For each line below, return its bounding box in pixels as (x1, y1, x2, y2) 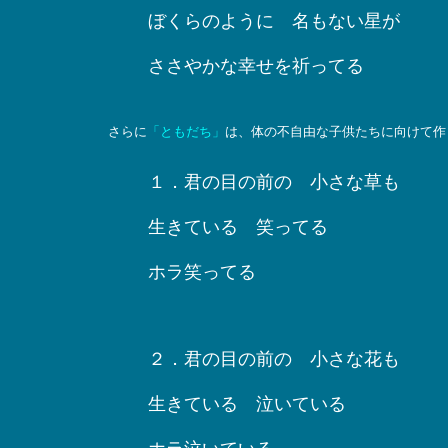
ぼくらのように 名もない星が (147, 11, 400, 31)
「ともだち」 (146, 124, 225, 139)
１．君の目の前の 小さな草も (147, 172, 418, 192)
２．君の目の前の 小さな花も (147, 349, 400, 369)
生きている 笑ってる (147, 217, 328, 237)
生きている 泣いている (147, 394, 346, 414)
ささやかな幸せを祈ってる (147, 56, 364, 76)
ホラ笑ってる (147, 262, 256, 282)
